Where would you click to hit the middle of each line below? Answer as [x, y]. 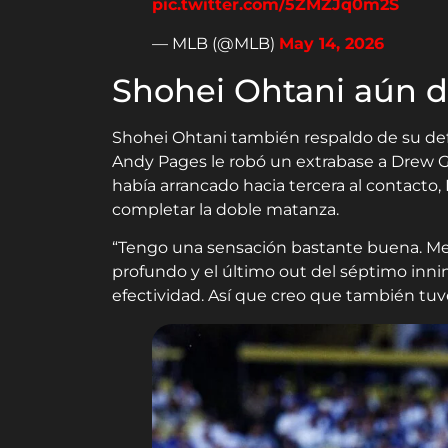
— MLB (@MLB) [215, 43]
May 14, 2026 [331, 43]
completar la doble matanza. [225, 209]
